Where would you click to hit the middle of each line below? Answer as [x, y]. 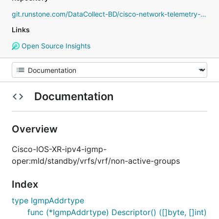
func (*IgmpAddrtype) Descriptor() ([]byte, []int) [117, 212]
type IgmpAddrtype [48, 200]
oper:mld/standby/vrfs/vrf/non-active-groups [96, 161]
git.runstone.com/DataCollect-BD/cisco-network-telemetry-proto [203, 14]
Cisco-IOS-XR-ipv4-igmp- [59, 149]
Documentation [74, 96]
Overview [36, 129]
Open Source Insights [55, 46]
